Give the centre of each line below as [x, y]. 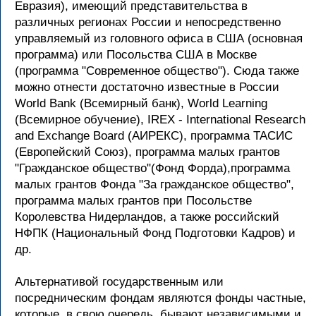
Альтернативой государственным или [119, 282]
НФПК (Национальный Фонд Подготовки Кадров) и [155, 233]
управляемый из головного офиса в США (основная [159, 38]
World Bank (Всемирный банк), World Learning [141, 103]
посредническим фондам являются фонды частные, [160, 298]
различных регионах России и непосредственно [148, 22]
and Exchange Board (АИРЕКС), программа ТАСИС [154, 136]
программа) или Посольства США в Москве [136, 55]
